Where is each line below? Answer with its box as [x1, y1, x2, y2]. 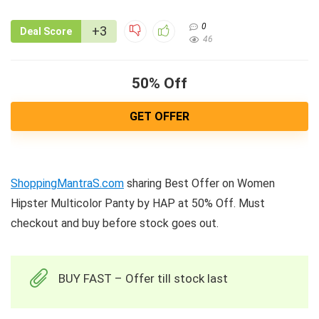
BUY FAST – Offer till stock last [58, 271, 228, 286]
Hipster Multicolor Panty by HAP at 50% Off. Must [11, 197, 265, 211]
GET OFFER [130, 110, 189, 124]
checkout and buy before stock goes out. [11, 216, 219, 231]
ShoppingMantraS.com [11, 177, 124, 191]
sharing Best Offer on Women [124, 177, 275, 191]
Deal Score [20, 26, 72, 38]
